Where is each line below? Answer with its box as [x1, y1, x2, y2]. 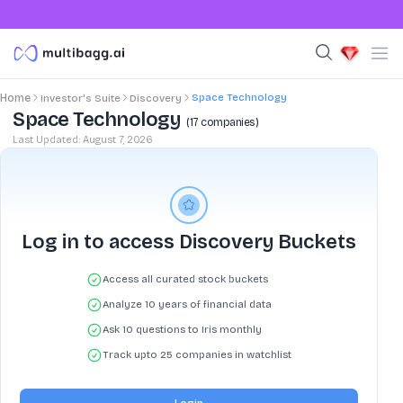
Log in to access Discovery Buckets [22, 229, 356, 254]
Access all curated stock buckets [102, 273, 268, 286]
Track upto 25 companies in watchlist [102, 348, 291, 362]
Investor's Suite [40, 92, 121, 104]
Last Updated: [13, 133, 83, 146]
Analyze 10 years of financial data [102, 298, 272, 311]
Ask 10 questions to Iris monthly [102, 323, 262, 336]
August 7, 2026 [83, 133, 153, 146]
